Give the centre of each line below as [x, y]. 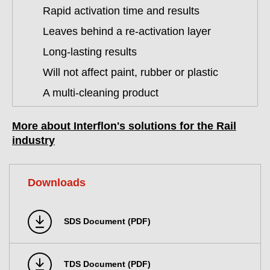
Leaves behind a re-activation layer [127, 31]
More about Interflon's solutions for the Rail [124, 126]
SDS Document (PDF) [107, 221]
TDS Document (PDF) [107, 264]
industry [33, 140]
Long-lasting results [90, 52]
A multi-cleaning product [101, 93]
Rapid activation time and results [121, 11]
